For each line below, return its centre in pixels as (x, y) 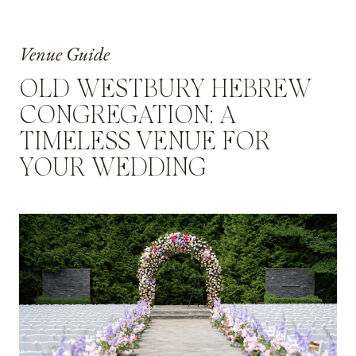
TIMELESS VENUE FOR (145, 142)
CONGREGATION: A (128, 116)
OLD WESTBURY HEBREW (166, 89)
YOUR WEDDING (113, 168)
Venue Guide (64, 53)
